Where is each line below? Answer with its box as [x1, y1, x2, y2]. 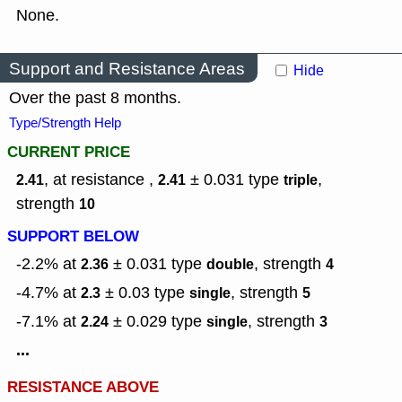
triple [284, 170, 318, 191]
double [206, 254, 254, 275]
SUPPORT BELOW [7, 225, 139, 249]
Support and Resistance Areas [9, 57, 245, 80]
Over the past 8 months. [9, 87, 181, 109]
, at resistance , [44, 169, 158, 191]
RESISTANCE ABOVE [7, 376, 159, 399]
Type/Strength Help [9, 114, 121, 133]
